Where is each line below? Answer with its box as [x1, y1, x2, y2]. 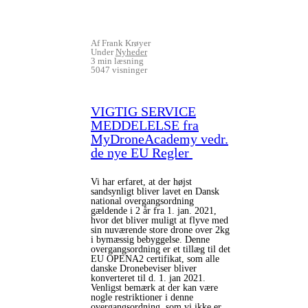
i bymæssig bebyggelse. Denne [91, 234, 210, 245]
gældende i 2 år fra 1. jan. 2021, [91, 206, 217, 216]
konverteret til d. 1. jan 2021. [91, 273, 206, 283]
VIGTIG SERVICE [91, 104, 196, 119]
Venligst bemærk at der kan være [91, 283, 218, 293]
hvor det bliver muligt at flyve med [91, 215, 228, 225]
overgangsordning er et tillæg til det [91, 244, 230, 254]
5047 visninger [91, 65, 147, 75]
